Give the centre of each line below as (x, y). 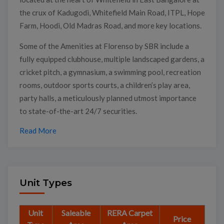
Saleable (76, 213)
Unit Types (45, 183)
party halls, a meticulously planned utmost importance (108, 98)
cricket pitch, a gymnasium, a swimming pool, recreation (110, 72)
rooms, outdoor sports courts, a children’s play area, (104, 85)
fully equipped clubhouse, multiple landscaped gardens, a (112, 59)
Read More (38, 130)
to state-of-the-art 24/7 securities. (78, 111)
